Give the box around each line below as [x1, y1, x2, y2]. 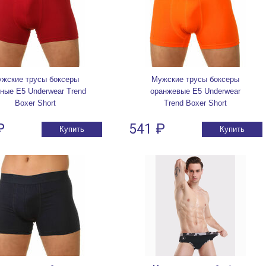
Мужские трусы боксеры [151, 75, 239, 84]
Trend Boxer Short [164, 99, 227, 108]
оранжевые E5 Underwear [150, 87, 240, 96]
